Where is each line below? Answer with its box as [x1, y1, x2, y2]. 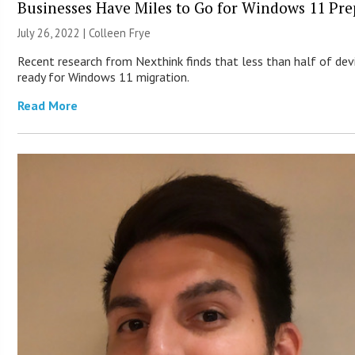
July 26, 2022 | [17, 25, 90, 41]
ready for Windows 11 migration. [17, 69, 190, 86]
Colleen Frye [89, 25, 151, 41]
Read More [17, 97, 78, 114]
